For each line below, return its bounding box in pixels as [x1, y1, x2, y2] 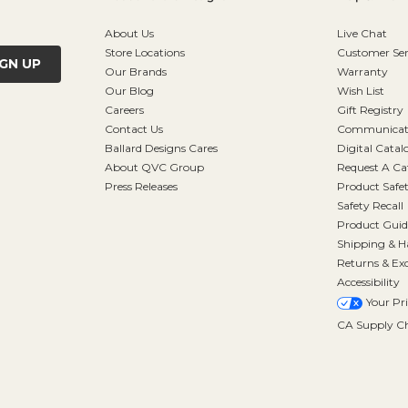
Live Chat [336, 26, 387, 41]
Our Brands [104, 65, 167, 79]
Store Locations [104, 46, 185, 60]
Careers [104, 103, 144, 117]
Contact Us [104, 122, 163, 137]
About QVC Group [104, 160, 204, 175]
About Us [104, 26, 154, 41]
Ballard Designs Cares [104, 141, 218, 156]
